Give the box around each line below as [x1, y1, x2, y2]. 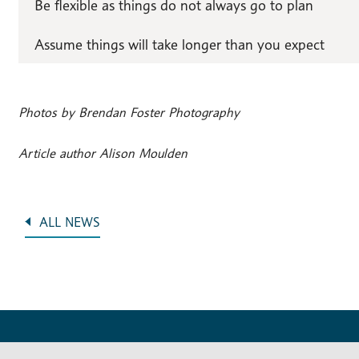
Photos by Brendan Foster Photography [18, 105, 240, 121]
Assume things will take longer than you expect [34, 35, 325, 53]
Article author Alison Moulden [18, 145, 188, 161]
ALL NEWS [38, 214, 100, 230]
